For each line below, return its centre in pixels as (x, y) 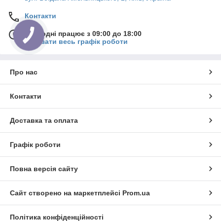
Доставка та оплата (44, 120)
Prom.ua (136, 193)
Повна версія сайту (44, 168)
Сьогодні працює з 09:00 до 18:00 (83, 33)
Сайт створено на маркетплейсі (66, 193)
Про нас (24, 72)
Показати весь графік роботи (76, 41)
